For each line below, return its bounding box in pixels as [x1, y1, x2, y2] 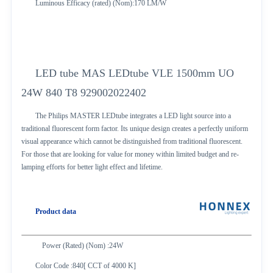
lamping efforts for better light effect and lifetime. [21, 162, 163, 171]
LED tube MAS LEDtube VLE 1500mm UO [35, 66, 234, 79]
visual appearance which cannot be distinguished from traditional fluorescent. [21, 136, 243, 146]
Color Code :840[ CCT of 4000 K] [35, 261, 136, 270]
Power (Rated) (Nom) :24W [42, 241, 124, 250]
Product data [35, 207, 76, 216]
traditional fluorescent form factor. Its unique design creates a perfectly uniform [21, 124, 249, 133]
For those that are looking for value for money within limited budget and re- [21, 149, 239, 158]
